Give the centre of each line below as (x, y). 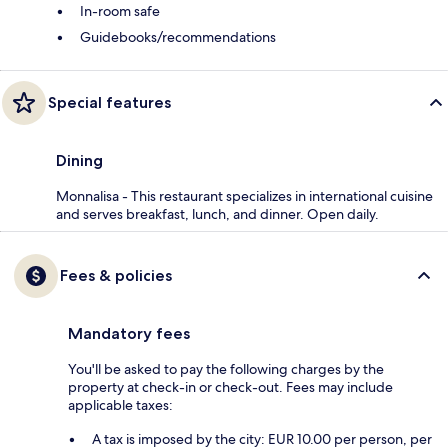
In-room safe (120, 11)
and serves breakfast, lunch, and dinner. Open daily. (217, 214)
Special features (109, 103)
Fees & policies (116, 276)
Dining (79, 161)
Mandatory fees (129, 334)
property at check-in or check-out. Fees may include (230, 387)
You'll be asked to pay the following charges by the (226, 369)
